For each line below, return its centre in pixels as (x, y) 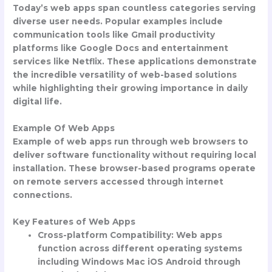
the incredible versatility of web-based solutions (125, 74)
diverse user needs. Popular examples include (118, 21)
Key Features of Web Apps (74, 221)
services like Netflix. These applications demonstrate (135, 61)
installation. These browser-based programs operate (134, 168)
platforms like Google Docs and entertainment (121, 48)
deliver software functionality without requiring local (135, 155)
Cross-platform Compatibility (105, 235)
